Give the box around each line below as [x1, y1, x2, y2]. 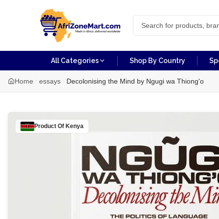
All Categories [51, 57, 99, 65]
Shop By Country [130, 57, 185, 65]
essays [39, 77, 61, 85]
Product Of [34, 123, 66, 130]
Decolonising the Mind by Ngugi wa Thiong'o [66, 77, 204, 85]
